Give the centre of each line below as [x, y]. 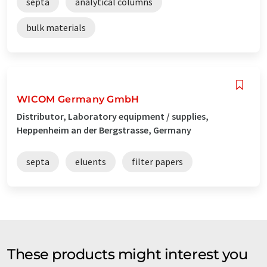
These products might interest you [128, 254]
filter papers [157, 161]
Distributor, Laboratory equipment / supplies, [113, 116]
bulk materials [56, 27]
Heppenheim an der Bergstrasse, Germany [104, 130]
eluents [91, 161]
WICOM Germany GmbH [78, 99]
